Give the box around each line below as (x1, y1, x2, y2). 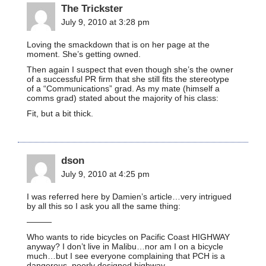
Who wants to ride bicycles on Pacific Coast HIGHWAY (27, 232, 230, 242)
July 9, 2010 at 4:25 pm (61, 169, 150, 179)
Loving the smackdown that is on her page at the (27, 39, 210, 49)
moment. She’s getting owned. (27, 49, 141, 59)
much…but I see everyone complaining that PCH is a (27, 251, 225, 261)
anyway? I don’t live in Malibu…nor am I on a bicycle (27, 241, 223, 251)
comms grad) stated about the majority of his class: (27, 93, 218, 103)
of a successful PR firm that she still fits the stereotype (27, 74, 229, 84)
